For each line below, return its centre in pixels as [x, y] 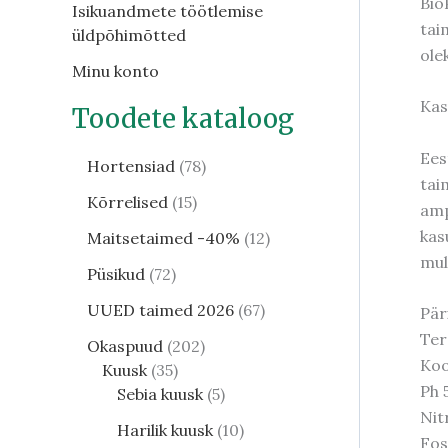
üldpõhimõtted [129, 35]
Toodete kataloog [183, 119]
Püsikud [116, 274]
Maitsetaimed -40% [163, 238]
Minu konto [115, 71]
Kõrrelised [127, 202]
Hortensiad [131, 166]
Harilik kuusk [165, 430]
